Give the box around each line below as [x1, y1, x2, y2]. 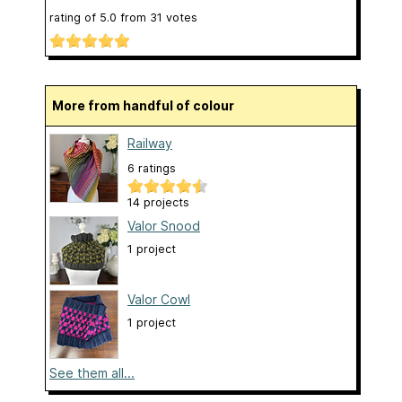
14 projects [127, 195, 189, 209]
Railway [127, 135, 172, 151]
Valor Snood [127, 217, 200, 233]
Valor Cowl [127, 291, 190, 307]
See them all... [49, 364, 135, 380]
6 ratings [127, 161, 176, 175]
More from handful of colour [64, 97, 234, 113]
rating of [49, 10, 100, 24]
